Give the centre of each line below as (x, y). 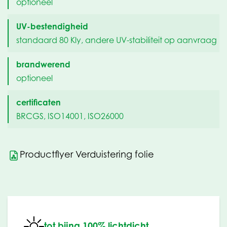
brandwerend (43, 64)
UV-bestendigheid (52, 26)
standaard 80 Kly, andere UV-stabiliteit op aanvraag (117, 40)
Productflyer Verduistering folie (87, 154)
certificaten (39, 102)
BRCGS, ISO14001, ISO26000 (70, 116)
